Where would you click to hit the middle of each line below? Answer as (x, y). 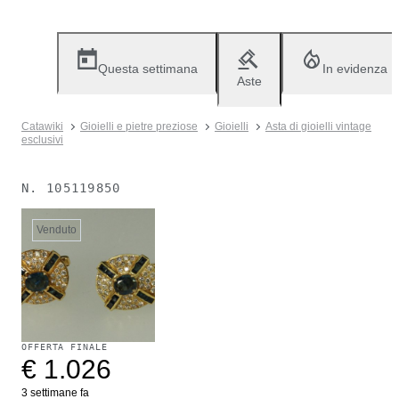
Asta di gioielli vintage (318, 126)
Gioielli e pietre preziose (139, 126)
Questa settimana (148, 69)
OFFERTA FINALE (65, 347)
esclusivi (42, 140)
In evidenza (355, 69)
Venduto (57, 230)
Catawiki (42, 126)
